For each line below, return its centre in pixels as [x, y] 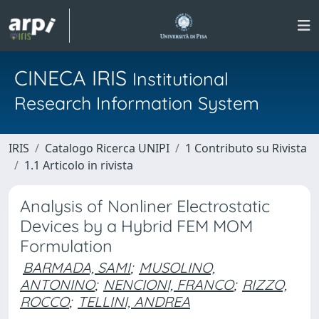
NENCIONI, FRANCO [168, 284]
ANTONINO [57, 284]
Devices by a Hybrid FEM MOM [136, 226]
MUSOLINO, [177, 267]
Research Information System [137, 103]
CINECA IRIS [73, 78]
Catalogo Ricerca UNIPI [107, 148]
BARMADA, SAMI [77, 267]
